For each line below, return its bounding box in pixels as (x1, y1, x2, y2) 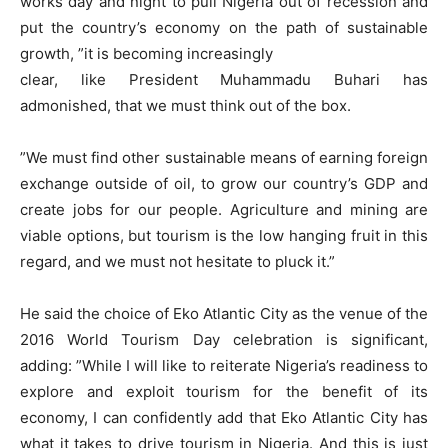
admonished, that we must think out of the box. (20, 96, 351, 116)
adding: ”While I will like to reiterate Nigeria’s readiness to (20, 356, 428, 376)
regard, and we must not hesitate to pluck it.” (20, 252, 335, 272)
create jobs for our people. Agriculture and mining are (20, 200, 428, 220)
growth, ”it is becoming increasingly (20, 44, 273, 64)
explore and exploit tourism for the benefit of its (20, 382, 428, 402)
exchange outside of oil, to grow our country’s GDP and (20, 174, 428, 194)
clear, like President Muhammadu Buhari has (20, 70, 428, 90)
